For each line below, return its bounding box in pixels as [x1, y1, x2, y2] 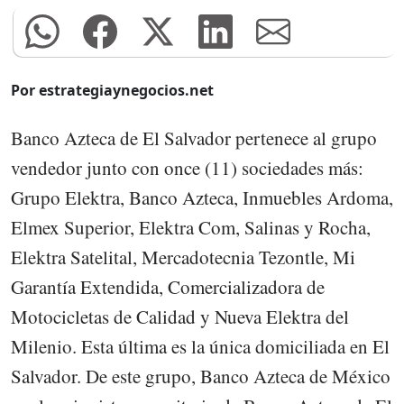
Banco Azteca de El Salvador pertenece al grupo [11, 124, 377, 151]
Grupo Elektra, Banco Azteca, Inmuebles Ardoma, [11, 184, 393, 210]
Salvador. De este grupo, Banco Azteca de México [11, 363, 390, 389]
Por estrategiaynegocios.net [11, 79, 214, 100]
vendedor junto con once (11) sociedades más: [11, 154, 363, 180]
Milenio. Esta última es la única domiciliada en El [11, 333, 390, 359]
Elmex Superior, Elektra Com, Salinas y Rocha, [11, 214, 371, 240]
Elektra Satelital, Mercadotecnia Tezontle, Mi [11, 243, 355, 270]
